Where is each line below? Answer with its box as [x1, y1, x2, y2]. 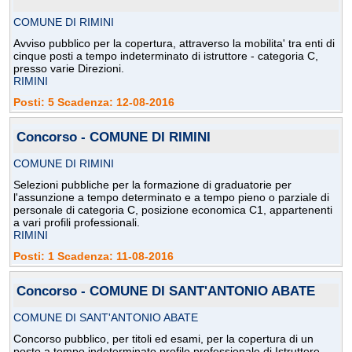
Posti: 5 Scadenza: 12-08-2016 [13, 96, 174, 109]
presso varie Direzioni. [13, 62, 124, 75]
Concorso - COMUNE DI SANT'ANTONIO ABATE [16, 284, 315, 299]
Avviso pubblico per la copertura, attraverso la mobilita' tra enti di [13, 37, 335, 50]
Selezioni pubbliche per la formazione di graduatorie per [13, 178, 291, 192]
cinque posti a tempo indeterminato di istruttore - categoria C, [13, 49, 318, 63]
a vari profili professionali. [13, 216, 140, 229]
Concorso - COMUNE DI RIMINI [16, 130, 211, 145]
